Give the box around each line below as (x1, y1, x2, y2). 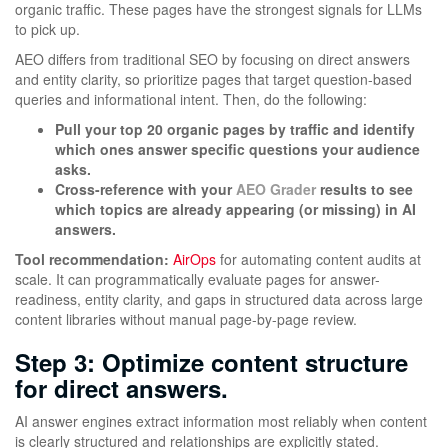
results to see (316, 179, 413, 200)
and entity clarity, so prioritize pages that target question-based (15, 69, 412, 90)
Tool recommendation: (15, 249, 169, 270)
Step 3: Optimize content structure (15, 345, 408, 380)
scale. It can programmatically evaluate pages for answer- (15, 269, 380, 290)
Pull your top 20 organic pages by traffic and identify (55, 119, 415, 140)
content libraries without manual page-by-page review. (15, 309, 357, 330)
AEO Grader (236, 179, 316, 200)
